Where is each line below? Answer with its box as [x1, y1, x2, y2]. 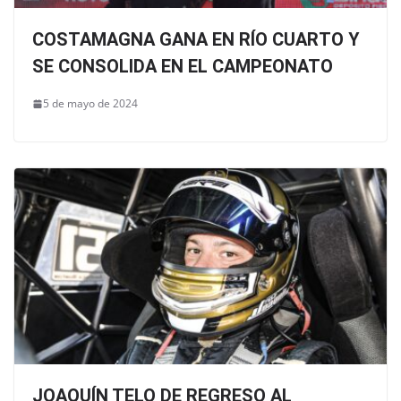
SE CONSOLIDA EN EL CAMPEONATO [32, 55, 333, 78]
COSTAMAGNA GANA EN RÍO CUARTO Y [32, 29, 360, 51]
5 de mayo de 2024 [43, 96, 138, 112]
